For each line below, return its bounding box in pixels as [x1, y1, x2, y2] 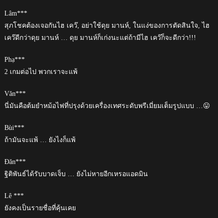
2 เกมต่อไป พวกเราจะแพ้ [4, 68, 77, 75]
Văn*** [4, 90, 26, 97]
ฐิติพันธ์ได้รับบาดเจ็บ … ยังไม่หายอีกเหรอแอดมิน [4, 170, 148, 178]
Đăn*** [4, 158, 26, 165]
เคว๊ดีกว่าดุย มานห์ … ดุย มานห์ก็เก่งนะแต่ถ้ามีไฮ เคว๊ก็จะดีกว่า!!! [4, 34, 196, 41]
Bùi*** [4, 124, 24, 131]
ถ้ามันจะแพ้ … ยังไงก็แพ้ [4, 136, 75, 144]
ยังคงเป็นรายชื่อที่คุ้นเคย [4, 204, 76, 212]
